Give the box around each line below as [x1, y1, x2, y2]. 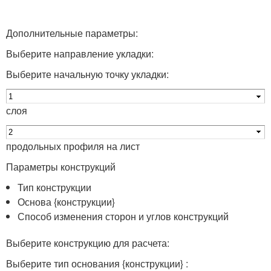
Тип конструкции [18, 180, 92, 195]
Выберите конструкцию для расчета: [6, 236, 169, 250]
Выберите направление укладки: [6, 47, 154, 61]
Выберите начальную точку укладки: [6, 67, 169, 82]
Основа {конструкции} [18, 195, 116, 209]
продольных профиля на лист [6, 139, 140, 154]
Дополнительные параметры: [6, 26, 138, 41]
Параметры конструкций [6, 160, 116, 174]
